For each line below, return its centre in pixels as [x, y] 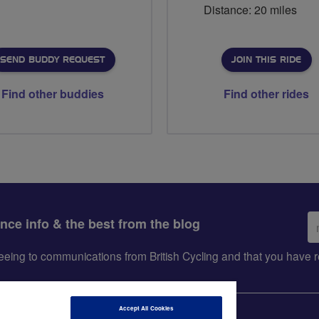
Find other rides [266, 94]
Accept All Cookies [146, 308]
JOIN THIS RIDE [266, 60]
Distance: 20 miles [250, 10]
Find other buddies [53, 94]
